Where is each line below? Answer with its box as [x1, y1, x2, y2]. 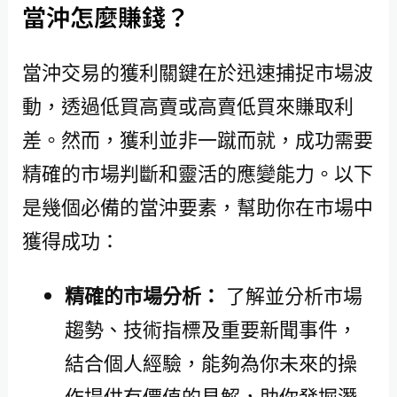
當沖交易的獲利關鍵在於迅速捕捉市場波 [21, 58, 373, 85]
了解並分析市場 [220, 282, 362, 309]
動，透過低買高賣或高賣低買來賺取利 [21, 91, 354, 119]
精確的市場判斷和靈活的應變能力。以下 [21, 159, 373, 186]
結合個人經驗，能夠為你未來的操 [64, 349, 357, 377]
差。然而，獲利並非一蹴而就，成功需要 [21, 125, 373, 152]
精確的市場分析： [64, 282, 221, 309]
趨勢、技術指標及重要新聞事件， [64, 315, 357, 343]
